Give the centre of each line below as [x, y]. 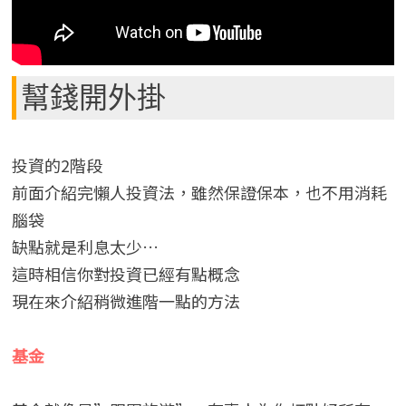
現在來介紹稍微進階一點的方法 [126, 301]
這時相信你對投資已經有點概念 [126, 274]
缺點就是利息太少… [85, 247]
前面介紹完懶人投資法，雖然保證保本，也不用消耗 [199, 193]
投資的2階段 [57, 165]
